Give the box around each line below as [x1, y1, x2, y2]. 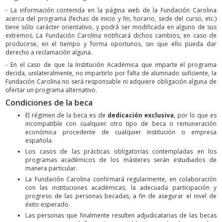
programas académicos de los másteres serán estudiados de [25, 156, 217, 165]
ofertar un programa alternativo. [5, 86, 97, 95]
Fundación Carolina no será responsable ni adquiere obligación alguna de [5, 77, 217, 86]
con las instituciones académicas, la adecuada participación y [25, 183, 217, 192]
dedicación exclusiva [107, 111, 174, 120]
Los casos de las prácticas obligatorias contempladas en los [25, 147, 217, 156]
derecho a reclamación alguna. [5, 48, 92, 56]
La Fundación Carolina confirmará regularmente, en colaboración [25, 175, 217, 184]
